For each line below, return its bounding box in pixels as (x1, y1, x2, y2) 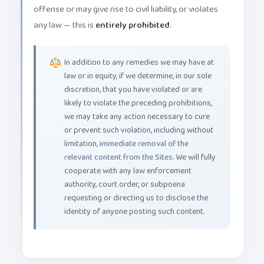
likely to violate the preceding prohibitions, (64, 87, 212, 101)
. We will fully (173, 141, 216, 156)
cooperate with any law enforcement (64, 155, 192, 169)
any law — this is (34, 9, 95, 24)
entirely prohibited (95, 9, 170, 24)
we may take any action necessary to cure (64, 101, 210, 115)
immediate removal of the (100, 128, 189, 142)
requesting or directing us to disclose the (64, 182, 208, 196)
